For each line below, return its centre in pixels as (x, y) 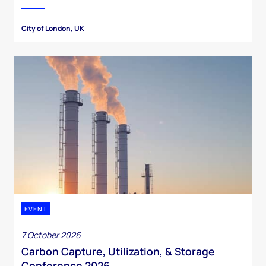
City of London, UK (53, 28)
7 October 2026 (51, 235)
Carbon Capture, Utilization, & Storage (118, 251)
